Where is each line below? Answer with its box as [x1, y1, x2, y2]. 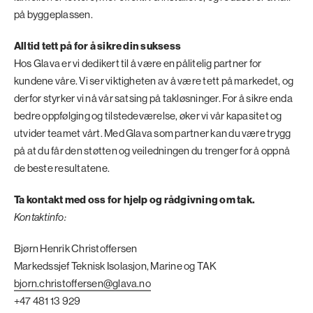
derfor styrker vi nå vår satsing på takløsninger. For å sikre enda [14, 91, 293, 105]
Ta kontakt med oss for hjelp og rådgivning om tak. [14, 192, 257, 206]
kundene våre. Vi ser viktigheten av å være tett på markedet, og [14, 73, 294, 87]
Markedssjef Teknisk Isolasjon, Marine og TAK [14, 259, 219, 272]
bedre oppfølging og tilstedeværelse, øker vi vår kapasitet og [14, 108, 282, 122]
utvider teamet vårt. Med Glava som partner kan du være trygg [14, 126, 291, 140]
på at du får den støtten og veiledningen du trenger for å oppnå [14, 143, 291, 157]
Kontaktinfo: [14, 210, 66, 224]
